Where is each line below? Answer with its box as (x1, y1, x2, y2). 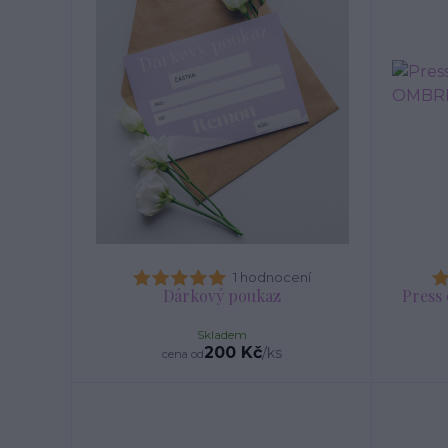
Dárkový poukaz (163, 285, 281, 306)
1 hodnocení (233, 269, 311, 285)
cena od (162, 347, 204, 361)
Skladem (197, 327, 247, 342)
